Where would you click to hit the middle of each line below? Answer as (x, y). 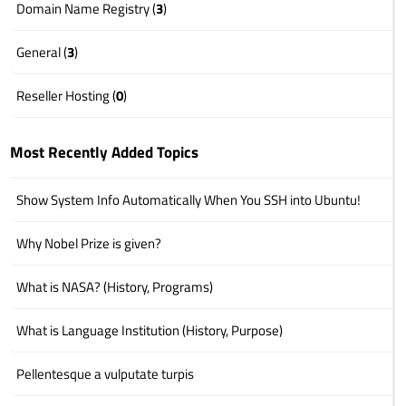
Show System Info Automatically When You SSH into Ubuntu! (189, 199)
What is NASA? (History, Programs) (115, 286)
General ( (42, 52)
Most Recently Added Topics (105, 152)
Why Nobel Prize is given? (89, 243)
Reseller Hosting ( (67, 95)
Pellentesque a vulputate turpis (106, 373)
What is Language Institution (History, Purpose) (150, 330)
